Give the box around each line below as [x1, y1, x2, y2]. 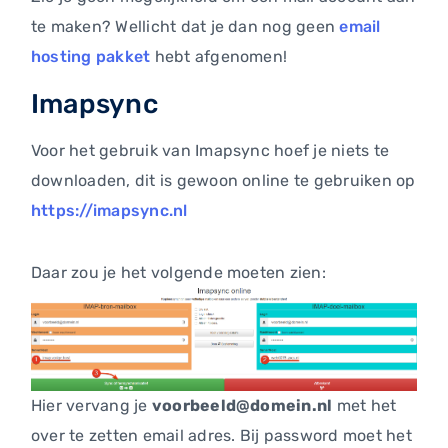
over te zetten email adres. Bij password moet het [31, 425, 412, 445]
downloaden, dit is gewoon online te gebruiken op [31, 171, 416, 191]
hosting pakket [31, 47, 151, 67]
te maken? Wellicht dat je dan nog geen [31, 17, 340, 37]
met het [332, 395, 397, 415]
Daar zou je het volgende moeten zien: [31, 263, 326, 283]
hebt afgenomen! [150, 47, 288, 67]
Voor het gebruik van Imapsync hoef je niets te [31, 141, 390, 161]
